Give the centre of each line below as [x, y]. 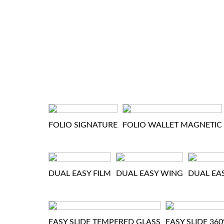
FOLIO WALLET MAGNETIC [172, 125]
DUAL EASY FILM [80, 173]
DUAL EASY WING [149, 173]
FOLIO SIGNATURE [83, 125]
